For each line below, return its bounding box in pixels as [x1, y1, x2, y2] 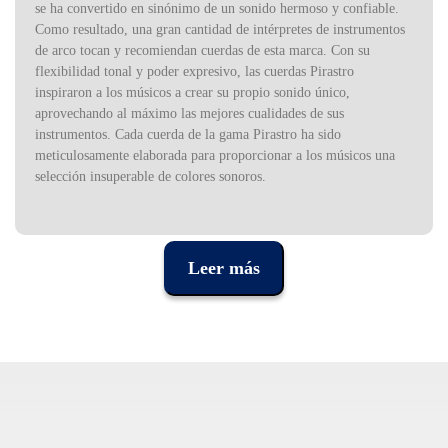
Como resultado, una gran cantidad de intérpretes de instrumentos [35, 22, 405, 38]
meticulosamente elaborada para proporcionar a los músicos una [35, 148, 395, 164]
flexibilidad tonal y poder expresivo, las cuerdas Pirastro [35, 64, 354, 80]
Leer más [188, 258, 260, 279]
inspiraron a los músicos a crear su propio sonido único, [35, 85, 350, 101]
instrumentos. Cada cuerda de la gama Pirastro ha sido [35, 127, 341, 143]
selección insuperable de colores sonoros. [35, 169, 266, 185]
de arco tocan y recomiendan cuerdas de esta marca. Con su [35, 43, 370, 59]
